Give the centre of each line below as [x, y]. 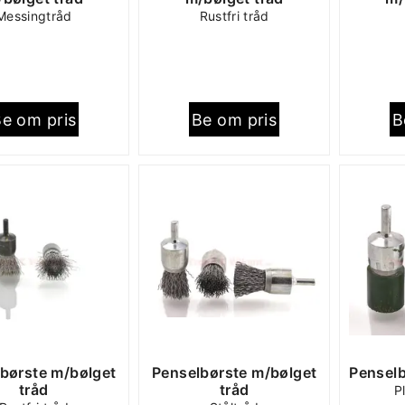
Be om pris [234, 119]
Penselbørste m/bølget [234, 372]
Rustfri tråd [234, 16]
